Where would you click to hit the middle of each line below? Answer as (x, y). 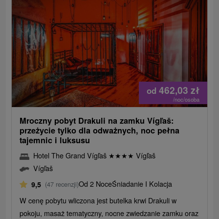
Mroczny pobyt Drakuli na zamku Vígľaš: (97, 121)
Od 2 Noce (96, 184)
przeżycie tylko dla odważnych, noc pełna (100, 131)
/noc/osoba (186, 99)
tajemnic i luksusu (55, 140)
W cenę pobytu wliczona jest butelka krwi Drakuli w (98, 200)
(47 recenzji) (62, 184)
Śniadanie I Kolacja (142, 184)
